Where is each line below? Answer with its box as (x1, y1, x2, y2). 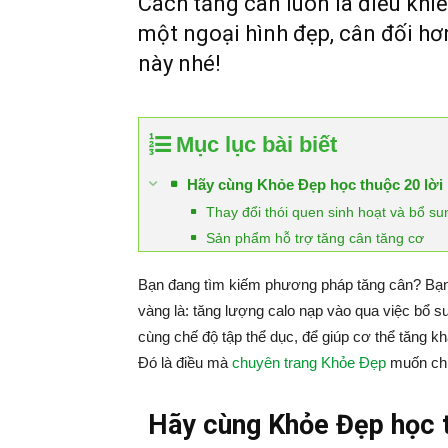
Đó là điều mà (138, 354, 232, 371)
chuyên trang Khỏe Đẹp (232, 354, 386, 371)
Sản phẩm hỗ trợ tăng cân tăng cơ (206, 230, 424, 246)
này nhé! (138, 51, 221, 76)
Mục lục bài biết (176, 132, 337, 157)
